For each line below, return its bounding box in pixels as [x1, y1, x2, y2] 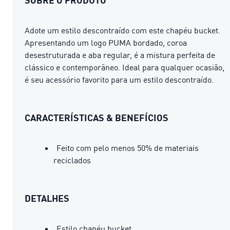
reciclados [53, 155, 91, 165]
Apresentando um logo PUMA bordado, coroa [25, 37, 187, 48]
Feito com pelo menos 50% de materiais [56, 142, 199, 153]
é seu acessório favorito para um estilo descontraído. [25, 74, 214, 85]
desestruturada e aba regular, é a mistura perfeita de [25, 49, 215, 60]
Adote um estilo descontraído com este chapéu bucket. [25, 25, 220, 35]
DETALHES [25, 192, 69, 204]
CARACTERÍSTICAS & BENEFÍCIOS [25, 111, 168, 123]
